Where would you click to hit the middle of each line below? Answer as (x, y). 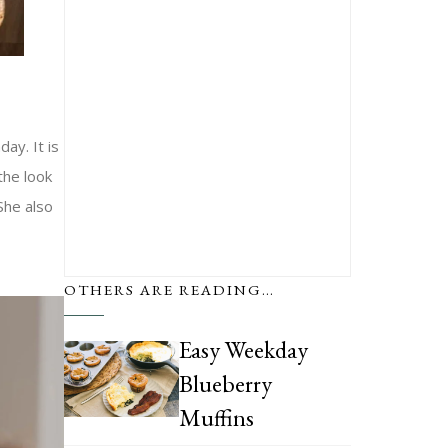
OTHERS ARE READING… (169, 289)
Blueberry (225, 383)
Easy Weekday (243, 349)
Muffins (216, 417)
